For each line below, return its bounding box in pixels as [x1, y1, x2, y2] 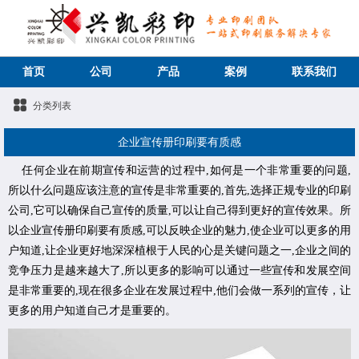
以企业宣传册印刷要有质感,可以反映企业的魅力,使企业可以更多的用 [8, 224, 351, 236]
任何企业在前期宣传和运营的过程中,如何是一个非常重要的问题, [8, 163, 351, 176]
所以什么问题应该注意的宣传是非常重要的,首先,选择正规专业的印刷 [8, 184, 351, 196]
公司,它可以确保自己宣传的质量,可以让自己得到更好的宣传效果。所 [8, 204, 351, 216]
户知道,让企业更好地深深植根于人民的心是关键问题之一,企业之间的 [8, 244, 351, 256]
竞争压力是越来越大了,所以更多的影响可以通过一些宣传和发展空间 [8, 264, 351, 276]
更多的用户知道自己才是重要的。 [8, 304, 176, 317]
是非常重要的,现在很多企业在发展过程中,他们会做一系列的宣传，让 [8, 284, 351, 296]
